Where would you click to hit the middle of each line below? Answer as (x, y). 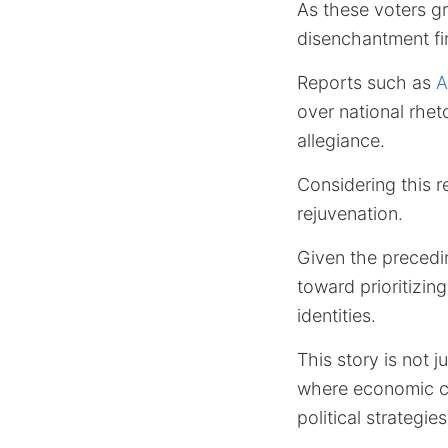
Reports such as (366, 82)
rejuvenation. (350, 213)
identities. (336, 315)
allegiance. (341, 140)
